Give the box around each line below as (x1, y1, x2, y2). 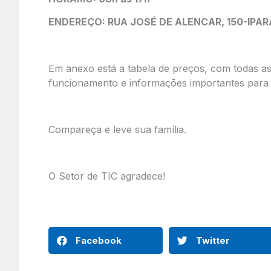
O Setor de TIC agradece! (48, 169, 165, 182)
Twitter (195, 234, 230, 246)
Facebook (76, 234, 122, 246)
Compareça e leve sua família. (48, 123, 186, 135)
